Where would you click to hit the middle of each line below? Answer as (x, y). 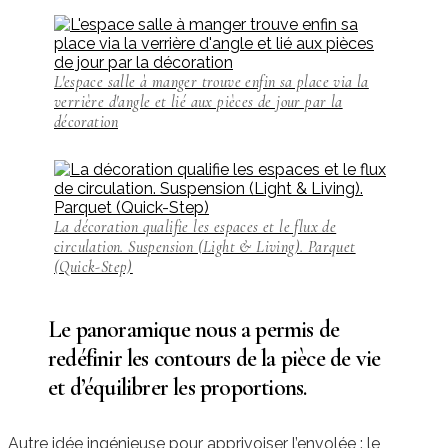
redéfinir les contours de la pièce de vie (214, 358)
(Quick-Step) (93, 266)
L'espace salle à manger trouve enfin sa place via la (211, 81)
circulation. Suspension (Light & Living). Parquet (205, 246)
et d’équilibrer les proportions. (177, 387)
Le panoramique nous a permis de (194, 329)
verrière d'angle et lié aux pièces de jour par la (198, 101)
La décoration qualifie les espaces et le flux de (195, 226)
